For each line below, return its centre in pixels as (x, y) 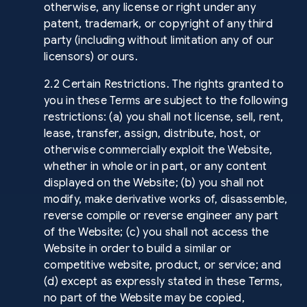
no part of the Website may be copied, (144, 298)
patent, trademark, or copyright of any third (159, 24)
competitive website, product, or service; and (163, 265)
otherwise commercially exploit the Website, (158, 150)
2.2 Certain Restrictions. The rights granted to (164, 84)
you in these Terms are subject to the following (166, 101)
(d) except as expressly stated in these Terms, (163, 282)
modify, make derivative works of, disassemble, (166, 199)
